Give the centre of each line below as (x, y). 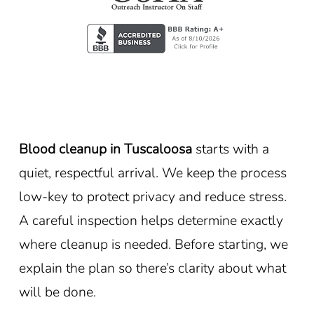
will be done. (57, 292)
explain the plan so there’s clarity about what (152, 268)
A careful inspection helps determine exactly (151, 220)
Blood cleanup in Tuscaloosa (105, 149)
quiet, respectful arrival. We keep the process (152, 172)
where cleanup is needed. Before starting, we (153, 244)
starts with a (230, 149)
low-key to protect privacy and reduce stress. (152, 196)
